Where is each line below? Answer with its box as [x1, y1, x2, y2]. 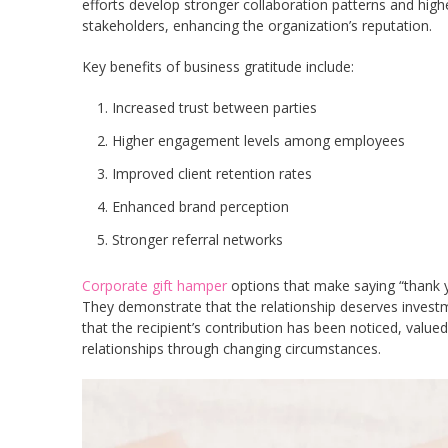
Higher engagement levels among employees [112, 130, 405, 150]
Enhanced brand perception [112, 196, 289, 216]
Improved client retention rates [112, 163, 312, 183]
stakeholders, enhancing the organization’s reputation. [82, 15, 432, 35]
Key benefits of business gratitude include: [82, 56, 354, 76]
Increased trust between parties [112, 97, 317, 117]
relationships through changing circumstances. [82, 338, 381, 358]
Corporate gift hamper [82, 275, 227, 295]
